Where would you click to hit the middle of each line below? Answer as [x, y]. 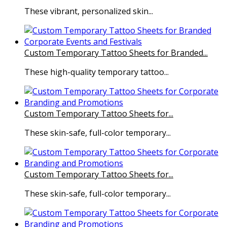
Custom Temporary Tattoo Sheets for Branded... [116, 53]
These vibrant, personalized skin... [89, 11]
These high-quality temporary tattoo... [97, 72]
